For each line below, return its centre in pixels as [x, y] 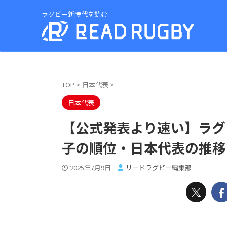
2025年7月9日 [90, 168]
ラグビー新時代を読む [74, 14]
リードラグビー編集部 [159, 168]
